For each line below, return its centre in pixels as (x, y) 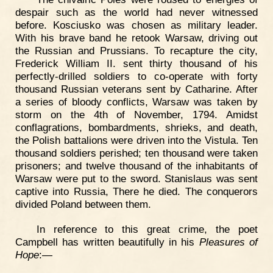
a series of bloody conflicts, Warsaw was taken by (136, 101)
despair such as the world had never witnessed (136, 12)
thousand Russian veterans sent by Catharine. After (136, 89)
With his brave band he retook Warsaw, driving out (136, 37)
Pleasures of (229, 242)
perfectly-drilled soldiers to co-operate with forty (136, 76)
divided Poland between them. (83, 204)
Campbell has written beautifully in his (107, 242)
